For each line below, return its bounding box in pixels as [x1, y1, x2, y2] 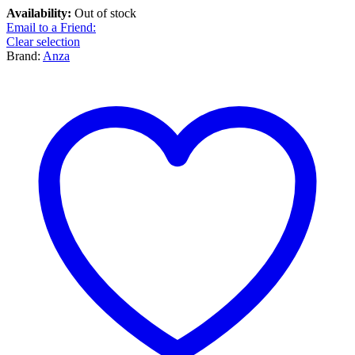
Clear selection [6, 35, 80, 49]
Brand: [6, 49, 43, 63]
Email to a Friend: [6, 21, 96, 35]
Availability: [6, 6, 74, 21]
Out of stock [74, 6, 136, 21]
